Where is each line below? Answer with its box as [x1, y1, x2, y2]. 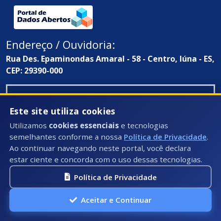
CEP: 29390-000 [6, 65, 63, 76]
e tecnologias [119, 120, 169, 131]
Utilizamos [9, 120, 49, 131]
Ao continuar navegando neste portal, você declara [9, 143, 191, 153]
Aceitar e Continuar [81, 195, 151, 205]
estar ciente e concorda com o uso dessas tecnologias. [9, 154, 203, 165]
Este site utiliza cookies [9, 105, 115, 117]
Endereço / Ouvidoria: [6, 37, 115, 52]
